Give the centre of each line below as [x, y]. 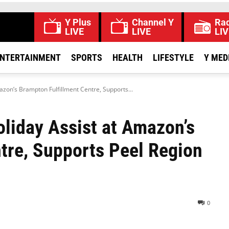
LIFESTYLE [173, 58]
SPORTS [87, 58]
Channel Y [153, 22]
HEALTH [128, 58]
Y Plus [78, 22]
